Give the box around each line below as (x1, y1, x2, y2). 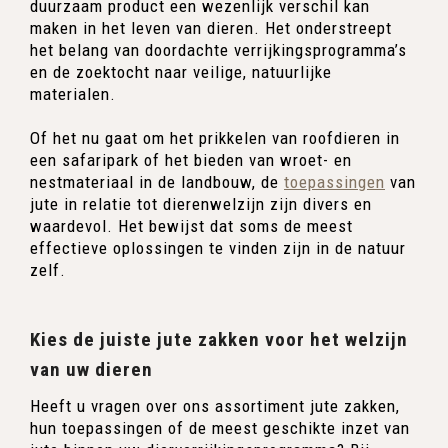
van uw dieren (30, 357, 153, 381)
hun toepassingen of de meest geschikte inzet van (30, 417, 410, 438)
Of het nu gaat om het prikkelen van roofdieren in (30, 127, 400, 148)
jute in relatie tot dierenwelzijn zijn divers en (30, 193, 372, 214)
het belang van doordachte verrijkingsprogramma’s (30, 39, 407, 60)
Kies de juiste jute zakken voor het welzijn (30, 327, 408, 351)
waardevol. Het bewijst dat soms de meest (30, 215, 353, 236)
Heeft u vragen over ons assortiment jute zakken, (30, 395, 400, 416)
